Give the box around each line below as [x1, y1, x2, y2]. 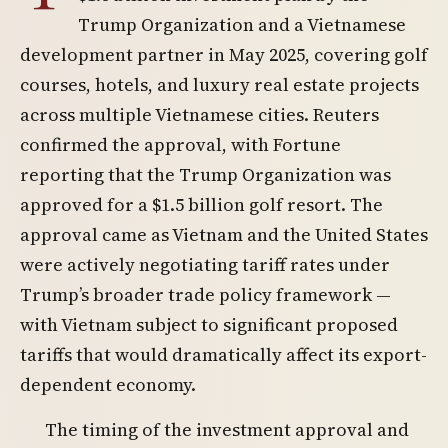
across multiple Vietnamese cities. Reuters [20, 102, 379, 127]
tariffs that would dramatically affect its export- [20, 342, 427, 367]
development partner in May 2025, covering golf [20, 42, 428, 67]
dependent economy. [20, 372, 196, 397]
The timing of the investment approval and [45, 417, 410, 443]
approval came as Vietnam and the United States [20, 222, 428, 247]
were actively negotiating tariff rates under [20, 252, 390, 277]
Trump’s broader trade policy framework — [20, 282, 391, 307]
